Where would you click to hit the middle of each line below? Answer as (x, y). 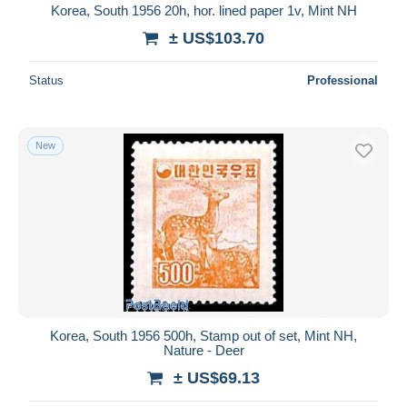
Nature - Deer (203, 350)
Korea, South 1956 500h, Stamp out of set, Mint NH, (203, 335)
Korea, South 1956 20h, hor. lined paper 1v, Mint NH (203, 10)
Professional (342, 80)
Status (46, 80)
